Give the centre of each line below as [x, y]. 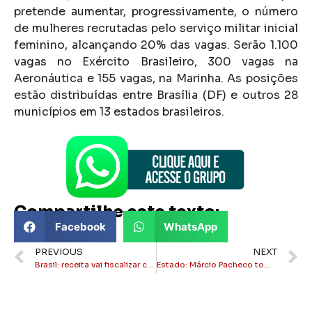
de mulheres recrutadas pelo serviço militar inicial [156, 28]
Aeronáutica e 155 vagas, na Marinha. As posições [156, 78]
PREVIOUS [59, 252]
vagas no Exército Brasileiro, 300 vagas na [156, 61]
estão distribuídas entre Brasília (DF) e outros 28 [156, 95]
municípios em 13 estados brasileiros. [119, 111]
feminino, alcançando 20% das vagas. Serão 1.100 [156, 45]
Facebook [80, 226]
